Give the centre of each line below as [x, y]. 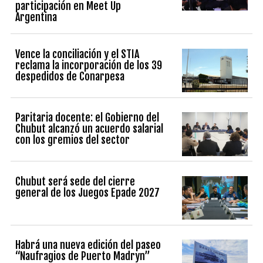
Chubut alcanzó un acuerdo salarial [90, 129]
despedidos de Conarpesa [70, 76]
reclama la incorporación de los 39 [89, 65]
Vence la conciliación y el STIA [77, 54]
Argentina [36, 17]
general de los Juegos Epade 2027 [88, 192]
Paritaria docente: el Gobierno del [87, 118]
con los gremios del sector [73, 140]
